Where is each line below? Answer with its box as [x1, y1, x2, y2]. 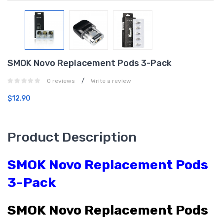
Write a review [91, 77, 131, 84]
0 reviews [47, 77, 75, 84]
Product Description [7, 129, 137, 145]
